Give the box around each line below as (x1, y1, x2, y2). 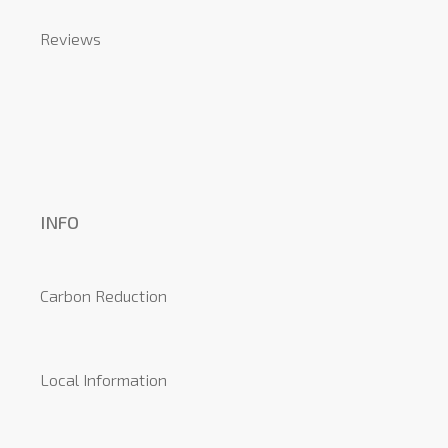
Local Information (40, 369, 167, 389)
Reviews (40, 29, 101, 49)
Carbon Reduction (40, 285, 167, 305)
